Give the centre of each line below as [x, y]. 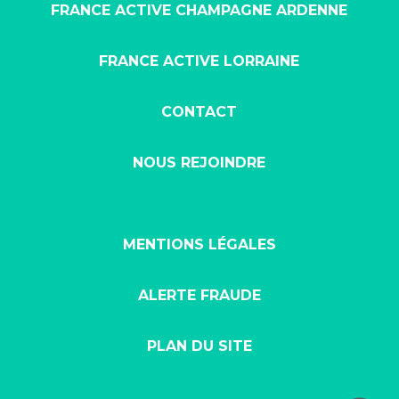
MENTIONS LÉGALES [199, 245]
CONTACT [199, 112]
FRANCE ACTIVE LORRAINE [199, 61]
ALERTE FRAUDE [199, 296]
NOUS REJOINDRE [199, 163]
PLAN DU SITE [199, 346]
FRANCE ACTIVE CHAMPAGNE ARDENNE [199, 11]
